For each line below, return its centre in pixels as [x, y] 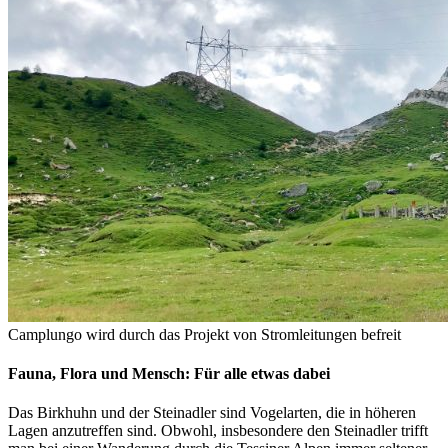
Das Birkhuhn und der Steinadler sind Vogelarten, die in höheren [212, 413]
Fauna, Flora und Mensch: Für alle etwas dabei [169, 374]
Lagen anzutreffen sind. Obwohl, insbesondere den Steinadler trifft [218, 431]
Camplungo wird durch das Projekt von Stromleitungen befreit [204, 334]
